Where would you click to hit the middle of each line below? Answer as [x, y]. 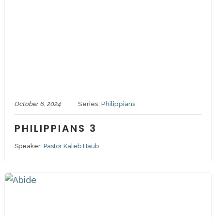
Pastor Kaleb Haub [71, 146]
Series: [89, 104]
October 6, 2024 [38, 104]
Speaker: [29, 146]
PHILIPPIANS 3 [55, 129]
